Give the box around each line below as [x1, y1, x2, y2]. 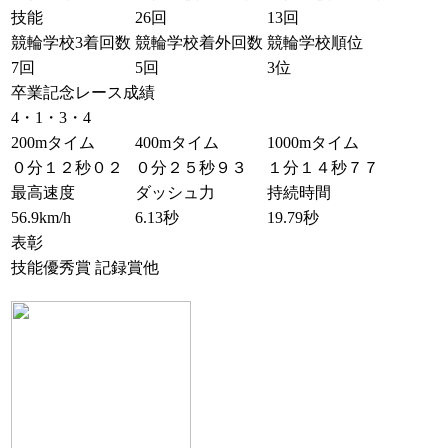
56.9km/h [11, 209, 71, 226]
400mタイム [135, 134, 219, 151]
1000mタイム [267, 134, 359, 151]
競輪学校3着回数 [11, 34, 131, 51]
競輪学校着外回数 [135, 34, 263, 51]
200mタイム [11, 134, 95, 151]
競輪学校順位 [267, 34, 363, 51]
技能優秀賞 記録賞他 [11, 259, 159, 276]
